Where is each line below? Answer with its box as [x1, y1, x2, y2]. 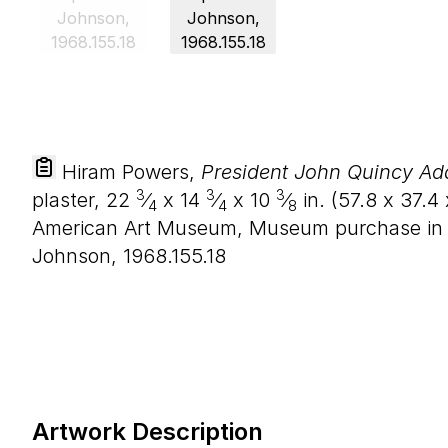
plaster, [32, 188, 106, 212]
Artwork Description [32, 417, 263, 446]
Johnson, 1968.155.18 [32, 244, 226, 268]
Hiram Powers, [56, 160, 201, 184]
